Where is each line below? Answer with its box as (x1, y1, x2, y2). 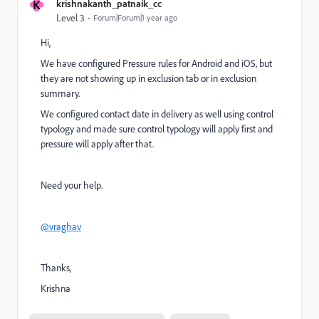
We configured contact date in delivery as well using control (41, 108, 273, 120)
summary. (41, 87, 80, 100)
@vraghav (41, 220, 81, 233)
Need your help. (41, 179, 103, 192)
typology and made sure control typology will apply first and (41, 122, 273, 135)
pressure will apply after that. (41, 137, 154, 150)
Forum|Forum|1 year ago (93, 12, 177, 23)
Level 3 (56, 11, 85, 24)
